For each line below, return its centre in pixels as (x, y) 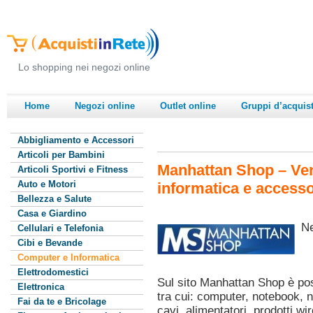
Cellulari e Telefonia (60, 228)
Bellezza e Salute (54, 198)
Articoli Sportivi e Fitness (73, 169)
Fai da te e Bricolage (62, 301)
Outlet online (188, 106)
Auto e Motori (47, 184)
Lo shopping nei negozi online (84, 67)
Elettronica (41, 286)
